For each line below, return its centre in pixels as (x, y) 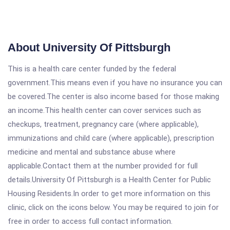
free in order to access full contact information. (90, 221)
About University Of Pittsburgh (89, 47)
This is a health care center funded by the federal (92, 69)
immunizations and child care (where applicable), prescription (111, 138)
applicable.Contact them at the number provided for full (103, 166)
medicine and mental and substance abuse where (92, 152)
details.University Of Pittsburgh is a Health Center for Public (109, 180)
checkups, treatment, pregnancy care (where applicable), (103, 124)
